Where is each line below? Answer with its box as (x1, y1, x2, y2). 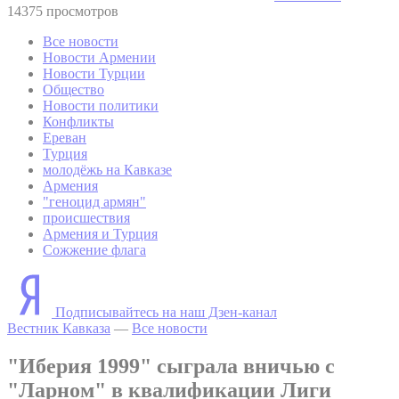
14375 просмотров (7, 3, 118, 19)
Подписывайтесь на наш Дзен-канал (55, 304, 277, 320)
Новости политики (43, 97, 159, 113)
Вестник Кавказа (7, 320, 110, 336)
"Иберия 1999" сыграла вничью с (7, 354, 335, 378)
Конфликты (43, 113, 114, 129)
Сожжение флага (43, 241, 146, 257)
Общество (43, 81, 104, 97)
